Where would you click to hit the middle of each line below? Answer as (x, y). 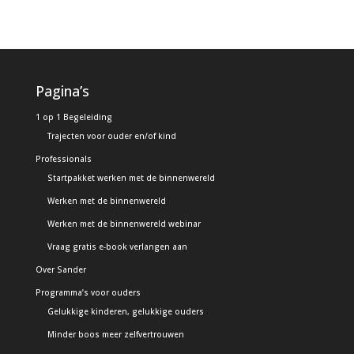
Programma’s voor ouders (88, 292)
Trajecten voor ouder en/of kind (111, 136)
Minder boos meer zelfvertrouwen (115, 334)
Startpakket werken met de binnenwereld (131, 177)
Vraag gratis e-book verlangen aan (117, 246)
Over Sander (60, 269)
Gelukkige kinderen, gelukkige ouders (125, 311)
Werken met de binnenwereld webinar (124, 223)
